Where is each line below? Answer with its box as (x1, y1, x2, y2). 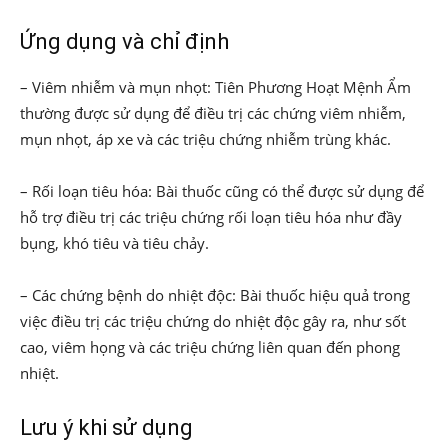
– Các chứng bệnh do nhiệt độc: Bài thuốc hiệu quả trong (20, 285, 410, 305)
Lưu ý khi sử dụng (20, 415, 193, 440)
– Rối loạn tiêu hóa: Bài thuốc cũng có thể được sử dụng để (20, 181, 424, 201)
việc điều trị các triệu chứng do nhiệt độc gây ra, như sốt (20, 311, 406, 331)
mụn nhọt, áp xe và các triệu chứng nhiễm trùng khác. (20, 129, 391, 149)
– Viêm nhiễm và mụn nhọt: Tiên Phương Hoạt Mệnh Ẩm (20, 77, 411, 97)
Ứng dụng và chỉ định (20, 29, 229, 54)
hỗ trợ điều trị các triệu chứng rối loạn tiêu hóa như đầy (20, 207, 402, 227)
